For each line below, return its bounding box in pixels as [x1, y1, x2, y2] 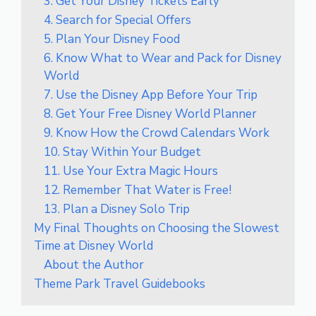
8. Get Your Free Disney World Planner [44, 105, 257, 122]
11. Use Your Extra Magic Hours [44, 162, 218, 179]
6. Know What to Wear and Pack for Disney [44, 49, 281, 66]
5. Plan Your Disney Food [44, 30, 180, 47]
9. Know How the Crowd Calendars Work [44, 124, 269, 141]
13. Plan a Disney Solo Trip [44, 200, 190, 217]
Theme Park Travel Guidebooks [34, 275, 205, 292]
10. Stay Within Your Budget [44, 143, 201, 160]
